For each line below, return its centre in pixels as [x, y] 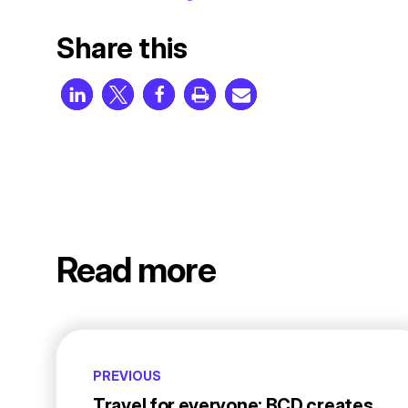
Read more [136, 270]
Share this [122, 47]
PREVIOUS [127, 376]
